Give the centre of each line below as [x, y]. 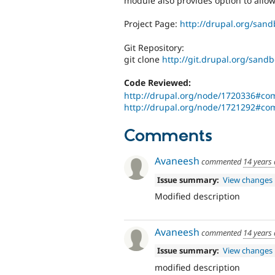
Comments [168, 136]
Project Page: [152, 24]
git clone [143, 59]
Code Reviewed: [157, 82]
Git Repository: [154, 47]
